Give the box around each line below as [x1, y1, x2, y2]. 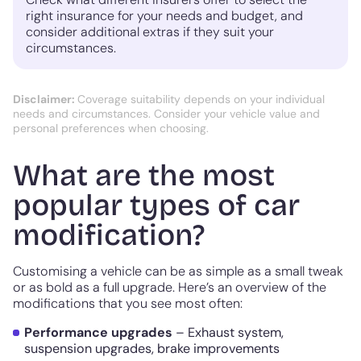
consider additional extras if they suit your [26, 23, 274, 41]
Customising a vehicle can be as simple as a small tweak [13, 263, 343, 280]
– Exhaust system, [172, 324, 284, 342]
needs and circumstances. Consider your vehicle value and [13, 106, 320, 122]
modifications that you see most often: [13, 295, 243, 313]
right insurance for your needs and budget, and [26, 7, 303, 25]
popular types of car [13, 188, 300, 224]
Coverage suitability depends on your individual [77, 92, 325, 107]
